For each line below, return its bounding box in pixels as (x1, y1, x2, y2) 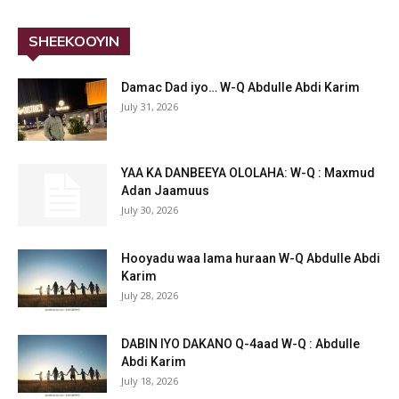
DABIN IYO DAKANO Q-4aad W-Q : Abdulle (121, 337, 360, 352)
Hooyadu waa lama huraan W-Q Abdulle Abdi (121, 251, 380, 266)
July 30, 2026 (121, 203, 178, 217)
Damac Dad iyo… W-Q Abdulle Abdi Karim (121, 80, 360, 95)
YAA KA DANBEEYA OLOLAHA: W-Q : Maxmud (121, 166, 375, 181)
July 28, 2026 (121, 289, 178, 303)
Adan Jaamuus (121, 183, 209, 199)
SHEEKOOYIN (28, 32, 119, 51)
